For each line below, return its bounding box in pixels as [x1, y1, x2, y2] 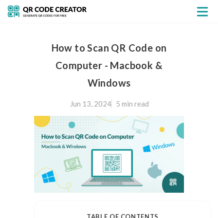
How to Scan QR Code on [51, 42, 167, 54]
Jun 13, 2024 [70, 99, 111, 108]
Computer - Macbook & [55, 59, 163, 71]
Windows [87, 77, 131, 89]
